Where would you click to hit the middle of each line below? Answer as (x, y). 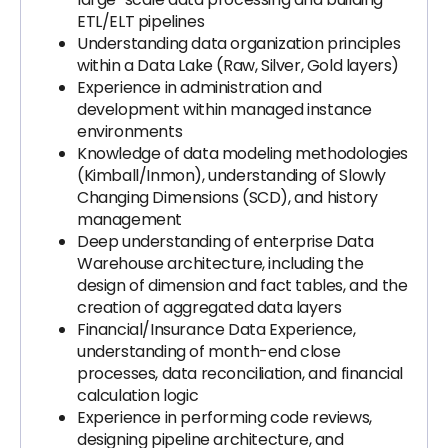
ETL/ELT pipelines (141, 21)
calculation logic (138, 395)
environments (130, 131)
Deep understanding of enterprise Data (225, 241)
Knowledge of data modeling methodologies (243, 153)
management (129, 219)
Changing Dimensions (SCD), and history (227, 197)
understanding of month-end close (209, 351)
